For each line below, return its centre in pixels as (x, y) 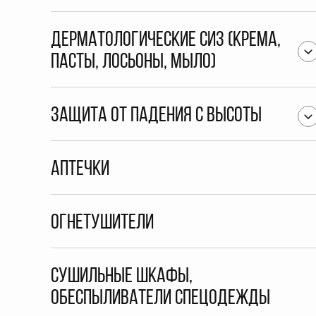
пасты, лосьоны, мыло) (133, 62)
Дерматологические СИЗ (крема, (166, 41)
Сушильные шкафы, (122, 277)
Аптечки (80, 170)
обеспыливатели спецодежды (160, 299)
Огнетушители (102, 223)
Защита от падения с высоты (156, 116)
